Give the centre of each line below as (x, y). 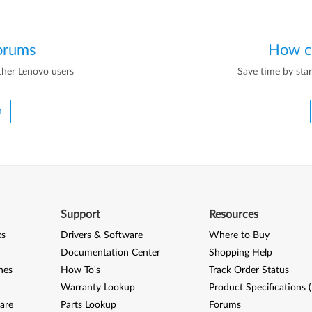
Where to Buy (240, 236)
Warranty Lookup (97, 288)
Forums (225, 305)
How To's (80, 271)
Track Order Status (249, 271)
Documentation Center (110, 253)
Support (80, 215)
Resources (234, 215)
